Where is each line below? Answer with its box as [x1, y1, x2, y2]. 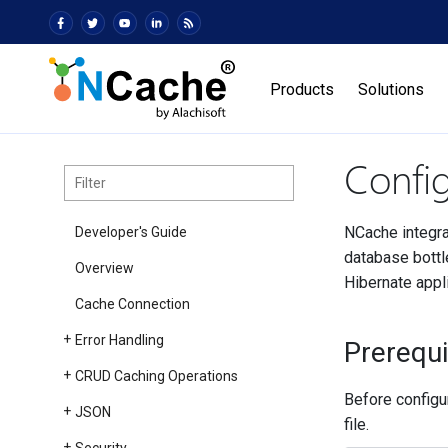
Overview [74, 260, 134, 276]
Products [270, 80, 335, 99]
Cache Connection [74, 296, 190, 312]
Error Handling [74, 332, 164, 348]
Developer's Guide [74, 224, 187, 240]
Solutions [358, 80, 425, 99]
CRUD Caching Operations [74, 368, 238, 384]
